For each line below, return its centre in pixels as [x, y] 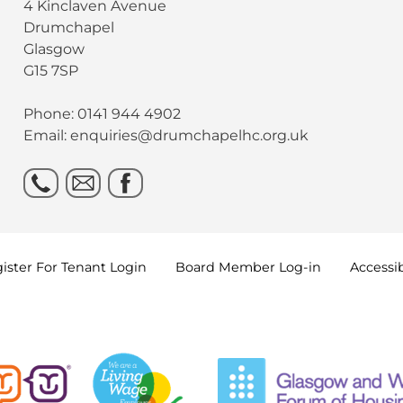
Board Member [227, 267]
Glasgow [54, 49]
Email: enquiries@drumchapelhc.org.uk [166, 135]
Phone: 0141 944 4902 [103, 113]
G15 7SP [51, 70]
